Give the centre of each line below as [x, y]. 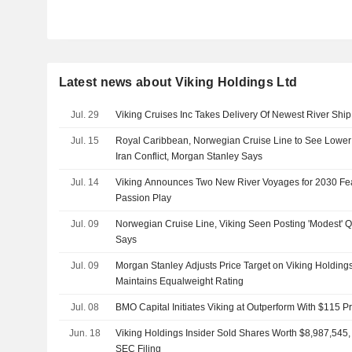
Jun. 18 [84, 333]
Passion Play [144, 198]
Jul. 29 [84, 115]
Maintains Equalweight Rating [180, 281]
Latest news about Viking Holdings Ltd [178, 82]
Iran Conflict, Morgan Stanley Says [189, 156]
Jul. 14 [84, 182]
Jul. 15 [84, 141]
